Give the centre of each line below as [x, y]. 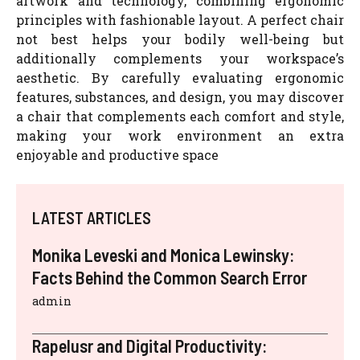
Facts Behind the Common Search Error [170, 277]
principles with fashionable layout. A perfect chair [180, 19]
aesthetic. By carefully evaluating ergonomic [180, 77]
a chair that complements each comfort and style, [180, 116]
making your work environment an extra [180, 135]
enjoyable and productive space [117, 154]
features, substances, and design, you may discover [180, 96]
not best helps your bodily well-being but [180, 39]
